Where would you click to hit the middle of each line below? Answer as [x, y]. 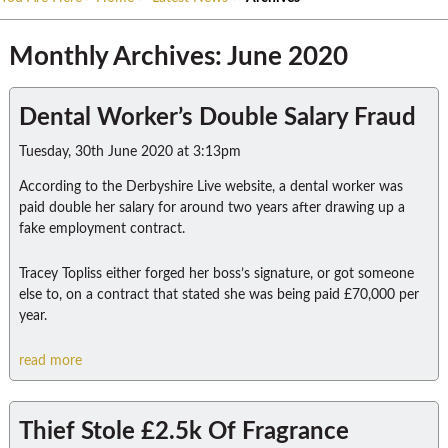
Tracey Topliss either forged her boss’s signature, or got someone [216, 274]
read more [50, 361]
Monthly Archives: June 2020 [178, 57]
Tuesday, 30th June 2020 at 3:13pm [129, 152]
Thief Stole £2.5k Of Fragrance [183, 432]
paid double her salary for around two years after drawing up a [211, 208]
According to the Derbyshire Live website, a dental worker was [210, 187]
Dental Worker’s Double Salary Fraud [217, 118]
